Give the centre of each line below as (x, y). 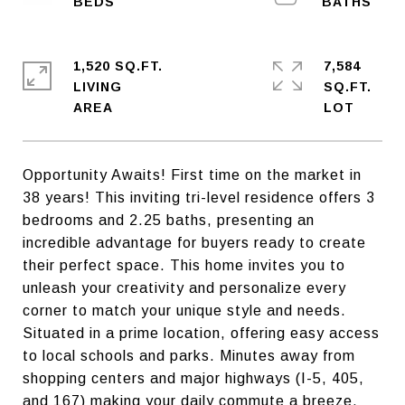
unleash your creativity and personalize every (184, 288)
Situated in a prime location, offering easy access (201, 333)
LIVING (98, 87)
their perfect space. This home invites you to (184, 265)
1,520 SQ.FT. (118, 66)
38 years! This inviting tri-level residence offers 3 (199, 198)
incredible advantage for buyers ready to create (194, 243)
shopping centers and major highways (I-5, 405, (193, 378)
